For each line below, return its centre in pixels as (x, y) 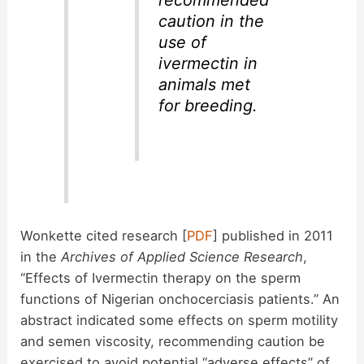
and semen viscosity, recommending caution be (173, 341)
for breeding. (207, 105)
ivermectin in (208, 63)
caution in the (211, 21)
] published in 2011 (273, 235)
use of (182, 42)
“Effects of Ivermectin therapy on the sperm (161, 277)
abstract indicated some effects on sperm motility (180, 320)
